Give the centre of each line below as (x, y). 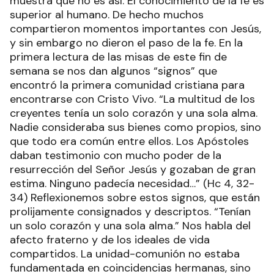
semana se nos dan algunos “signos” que (113, 71)
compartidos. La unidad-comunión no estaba (125, 254)
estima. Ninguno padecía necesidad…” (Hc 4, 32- (132, 183)
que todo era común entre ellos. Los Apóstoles (129, 141)
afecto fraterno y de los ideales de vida (110, 240)
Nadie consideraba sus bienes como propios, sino (135, 127)
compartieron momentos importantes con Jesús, (135, 29)
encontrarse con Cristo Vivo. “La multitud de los (132, 99)
